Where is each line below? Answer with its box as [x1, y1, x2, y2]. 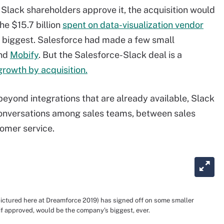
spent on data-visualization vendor [62, 19, 203, 30]
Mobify [10, 49, 38, 60]
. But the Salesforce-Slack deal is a [38, 49, 182, 60]
